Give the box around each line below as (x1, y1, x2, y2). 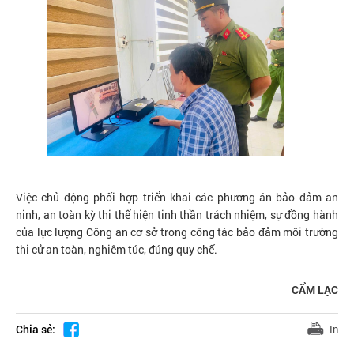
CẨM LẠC (292, 282, 338, 297)
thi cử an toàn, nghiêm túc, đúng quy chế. (16, 242, 217, 257)
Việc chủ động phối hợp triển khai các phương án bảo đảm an (16, 190, 338, 205)
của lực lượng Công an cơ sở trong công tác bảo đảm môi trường (16, 224, 338, 239)
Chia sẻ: (16, 322, 55, 337)
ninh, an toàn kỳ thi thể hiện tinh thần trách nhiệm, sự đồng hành (16, 207, 338, 222)
